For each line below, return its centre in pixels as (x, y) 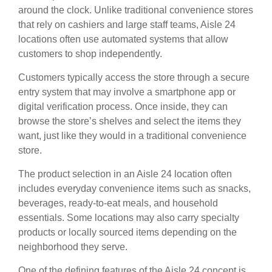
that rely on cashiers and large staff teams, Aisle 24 (127, 25)
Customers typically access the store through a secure (134, 78)
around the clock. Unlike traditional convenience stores (136, 10)
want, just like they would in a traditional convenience (132, 136)
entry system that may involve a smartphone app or (127, 92)
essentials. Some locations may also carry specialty (129, 218)
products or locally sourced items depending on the (127, 233)
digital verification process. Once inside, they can (123, 107)
